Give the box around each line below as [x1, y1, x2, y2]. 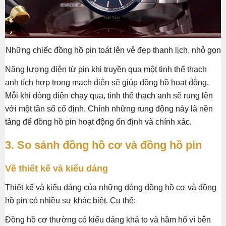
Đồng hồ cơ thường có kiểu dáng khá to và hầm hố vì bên [5, 215, 211, 224]
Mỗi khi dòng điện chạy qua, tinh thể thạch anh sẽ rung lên [5, 91, 213, 100]
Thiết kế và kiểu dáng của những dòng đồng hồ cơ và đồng [5, 183, 216, 192]
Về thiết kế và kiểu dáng [5, 163, 108, 174]
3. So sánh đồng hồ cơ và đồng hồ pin [5, 139, 202, 152]
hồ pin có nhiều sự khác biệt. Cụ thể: [5, 196, 136, 205]
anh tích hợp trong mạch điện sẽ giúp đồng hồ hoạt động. [5, 78, 209, 87]
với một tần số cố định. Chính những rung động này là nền [5, 104, 213, 114]
